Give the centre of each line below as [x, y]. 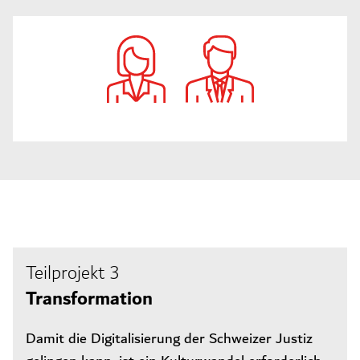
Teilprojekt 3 [73, 274]
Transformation [89, 299]
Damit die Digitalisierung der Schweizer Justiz [169, 339]
